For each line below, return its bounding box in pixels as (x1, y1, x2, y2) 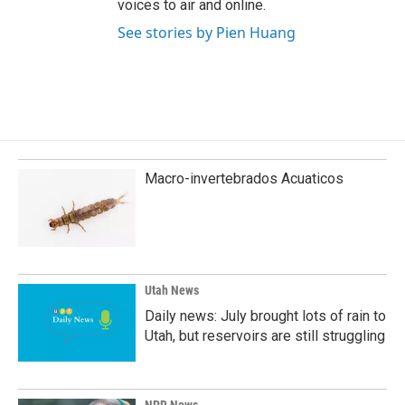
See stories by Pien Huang (118, 23, 296, 42)
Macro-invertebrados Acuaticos (145, 170, 344, 187)
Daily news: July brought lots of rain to (145, 307, 386, 325)
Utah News (145, 283, 199, 297)
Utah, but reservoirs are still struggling (145, 327, 385, 344)
